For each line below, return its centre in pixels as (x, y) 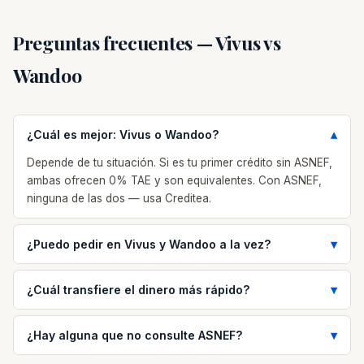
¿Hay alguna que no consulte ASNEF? (134, 335)
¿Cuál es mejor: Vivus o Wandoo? (123, 134)
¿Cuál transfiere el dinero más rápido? (138, 290)
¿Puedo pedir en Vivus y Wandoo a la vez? (149, 244)
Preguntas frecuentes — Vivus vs (147, 43)
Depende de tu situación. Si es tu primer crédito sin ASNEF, (180, 162)
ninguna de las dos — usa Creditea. (119, 198)
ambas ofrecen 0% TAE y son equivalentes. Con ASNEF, (174, 180)
